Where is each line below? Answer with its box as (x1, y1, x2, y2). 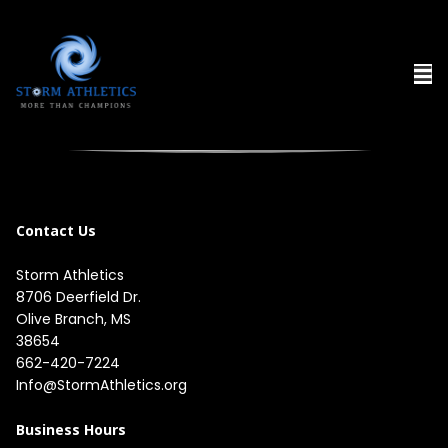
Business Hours (16, 420, 126, 439)
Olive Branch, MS (16, 309, 135, 329)
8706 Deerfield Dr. (16, 287, 145, 307)
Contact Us (16, 221, 96, 240)
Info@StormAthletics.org (16, 375, 187, 395)
